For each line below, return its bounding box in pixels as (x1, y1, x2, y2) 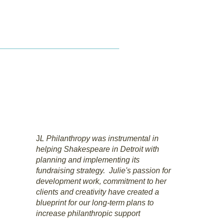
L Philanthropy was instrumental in (39, 134, 159, 143)
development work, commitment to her (36, 177, 166, 185)
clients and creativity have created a (36, 188, 159, 196)
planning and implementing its (36, 156, 140, 164)
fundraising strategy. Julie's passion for (36, 166, 171, 175)
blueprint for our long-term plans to (36, 199, 154, 207)
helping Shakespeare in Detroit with (36, 145, 159, 153)
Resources (25, 61, 62, 70)
